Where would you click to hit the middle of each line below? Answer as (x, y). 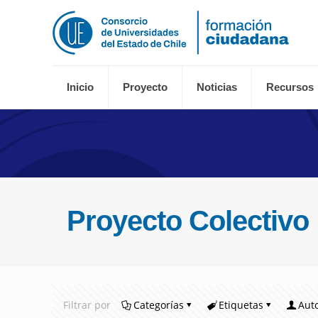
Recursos (290, 87)
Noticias (217, 87)
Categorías (159, 305)
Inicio (80, 87)
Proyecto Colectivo (188, 221)
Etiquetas (241, 305)
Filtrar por (87, 305)
